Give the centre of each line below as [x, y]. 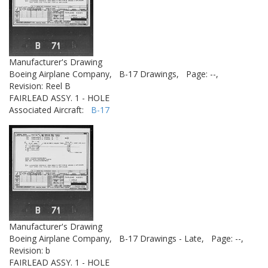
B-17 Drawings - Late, [162, 238]
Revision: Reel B [40, 86]
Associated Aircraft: [50, 110]
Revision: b [30, 250]
